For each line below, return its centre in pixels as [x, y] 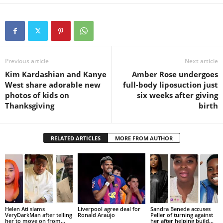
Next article [201, 61]
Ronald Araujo [96, 215]
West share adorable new [53, 85]
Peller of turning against [181, 215]
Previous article [27, 61]
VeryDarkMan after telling [39, 215]
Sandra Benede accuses [180, 209]
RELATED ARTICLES [75, 138]
